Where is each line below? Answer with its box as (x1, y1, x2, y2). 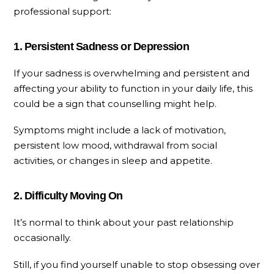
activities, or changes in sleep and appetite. (13, 155, 213, 167)
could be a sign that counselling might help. (13, 97, 217, 109)
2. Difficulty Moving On (13, 190, 123, 202)
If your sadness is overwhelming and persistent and (13, 67, 250, 79)
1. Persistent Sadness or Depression (13, 40, 189, 53)
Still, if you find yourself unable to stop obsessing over (13, 259, 261, 271)
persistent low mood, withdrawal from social (13, 139, 218, 152)
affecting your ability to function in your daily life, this (13, 82, 253, 94)
